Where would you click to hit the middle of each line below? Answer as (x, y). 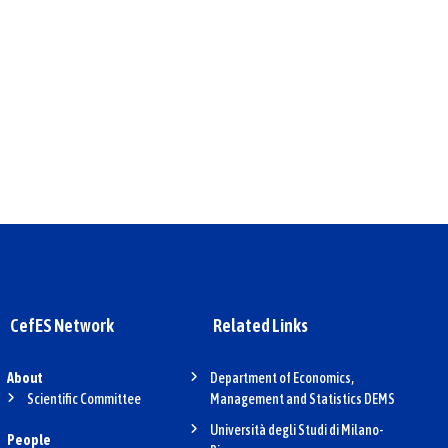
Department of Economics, (281, 378)
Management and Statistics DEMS (302, 399)
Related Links (264, 325)
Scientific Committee (84, 399)
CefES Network (67, 325)
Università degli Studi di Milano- (296, 430)
